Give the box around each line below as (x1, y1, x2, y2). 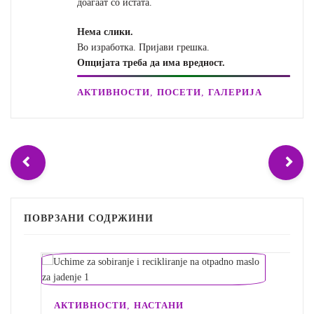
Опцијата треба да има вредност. (77, 57, 226, 69)
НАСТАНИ (122, 300, 172, 311)
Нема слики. (77, 26, 134, 38)
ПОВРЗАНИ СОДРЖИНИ (23, 212, 153, 224)
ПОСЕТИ (157, 87, 202, 98)
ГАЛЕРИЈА (208, 87, 263, 98)
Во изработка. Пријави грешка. (77, 41, 210, 53)
